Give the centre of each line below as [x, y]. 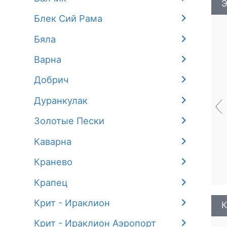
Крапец [51, 182]
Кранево [53, 162]
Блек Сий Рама [68, 18]
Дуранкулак [61, 100]
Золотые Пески [69, 121]
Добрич [51, 80]
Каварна [53, 141]
